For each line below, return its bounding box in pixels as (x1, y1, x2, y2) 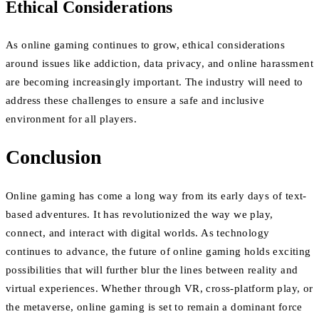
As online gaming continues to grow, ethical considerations (6, 39, 286, 51)
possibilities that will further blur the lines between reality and (6, 263, 298, 276)
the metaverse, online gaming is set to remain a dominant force (6, 300, 303, 313)
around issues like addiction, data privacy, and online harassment (6, 58, 313, 70)
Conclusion (6, 146, 102, 169)
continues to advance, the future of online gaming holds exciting (6, 245, 311, 257)
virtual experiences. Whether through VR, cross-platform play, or (6, 282, 313, 294)
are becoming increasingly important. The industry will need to (6, 76, 303, 88)
